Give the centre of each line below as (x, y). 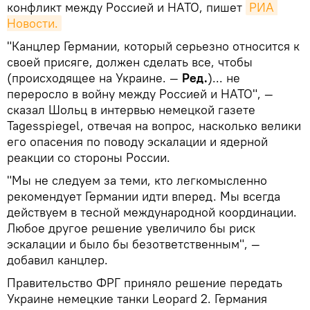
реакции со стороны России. (89, 157)
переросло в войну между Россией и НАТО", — (140, 93)
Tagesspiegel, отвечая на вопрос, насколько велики (154, 125)
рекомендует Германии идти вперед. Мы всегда (144, 196)
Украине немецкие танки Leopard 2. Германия (137, 298)
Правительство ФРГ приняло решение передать (145, 282)
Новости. (33, 23)
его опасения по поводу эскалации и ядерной (137, 141)
